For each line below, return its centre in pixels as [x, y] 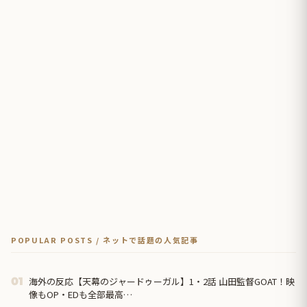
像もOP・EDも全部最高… [81, 295]
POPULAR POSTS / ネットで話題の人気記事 [105, 240]
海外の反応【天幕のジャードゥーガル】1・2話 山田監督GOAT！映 [162, 282]
